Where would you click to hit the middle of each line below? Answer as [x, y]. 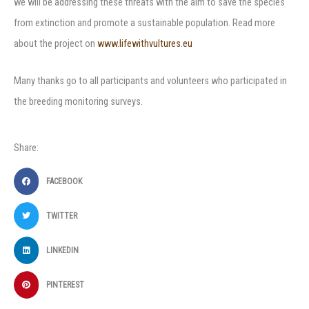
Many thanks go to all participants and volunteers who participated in [150, 80]
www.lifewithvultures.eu [145, 44]
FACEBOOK [64, 181]
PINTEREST [65, 285]
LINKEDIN [62, 250]
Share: [26, 147]
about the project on [56, 44]
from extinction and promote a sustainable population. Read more [144, 23]
